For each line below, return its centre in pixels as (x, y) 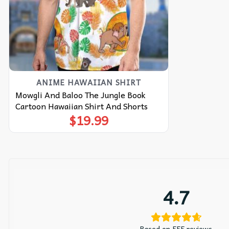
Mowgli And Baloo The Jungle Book (80, 94)
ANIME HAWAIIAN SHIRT (89, 83)
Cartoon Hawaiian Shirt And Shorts (81, 106)
